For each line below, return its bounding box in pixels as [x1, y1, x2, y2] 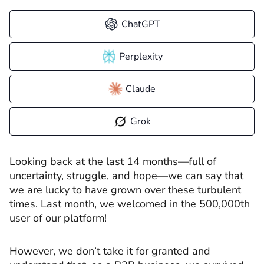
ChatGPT [121, 18, 160, 31]
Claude [126, 82, 156, 95]
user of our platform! [9, 211, 110, 225]
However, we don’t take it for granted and [9, 243, 210, 258]
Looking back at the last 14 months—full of [9, 154, 216, 169]
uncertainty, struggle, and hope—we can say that [9, 169, 243, 183]
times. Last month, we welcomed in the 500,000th [9, 197, 250, 211]
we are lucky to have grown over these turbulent [9, 183, 241, 197]
